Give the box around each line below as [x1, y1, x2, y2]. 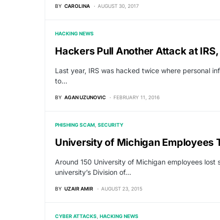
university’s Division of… [55, 168, 131, 176]
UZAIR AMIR [64, 186, 93, 192]
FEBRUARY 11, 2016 [113, 94, 160, 100]
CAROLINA [64, 3, 90, 9]
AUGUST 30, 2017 [98, 3, 139, 9]
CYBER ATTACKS [55, 213, 97, 219]
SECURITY [98, 122, 124, 128]
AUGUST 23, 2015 [101, 186, 142, 192]
